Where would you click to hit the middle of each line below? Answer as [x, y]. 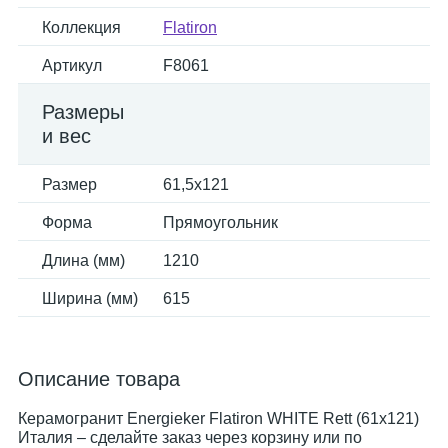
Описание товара [99, 379]
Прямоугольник [220, 222]
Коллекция [81, 27]
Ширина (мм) [90, 298]
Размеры [83, 112]
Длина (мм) [83, 260]
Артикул [72, 65]
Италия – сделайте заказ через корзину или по [190, 437]
